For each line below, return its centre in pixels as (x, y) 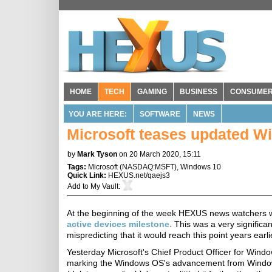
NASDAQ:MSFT (148, 167)
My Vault (104, 186)
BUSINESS (199, 92)
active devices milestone (118, 224)
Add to (79, 186)
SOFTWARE (160, 114)
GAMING (152, 92)
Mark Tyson (97, 154)
